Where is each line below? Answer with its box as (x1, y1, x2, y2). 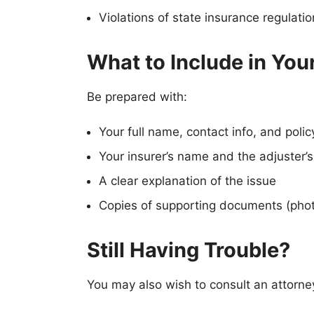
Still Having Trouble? (87, 238, 290, 263)
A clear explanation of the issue (99, 174, 276, 189)
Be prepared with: (87, 89, 187, 104)
